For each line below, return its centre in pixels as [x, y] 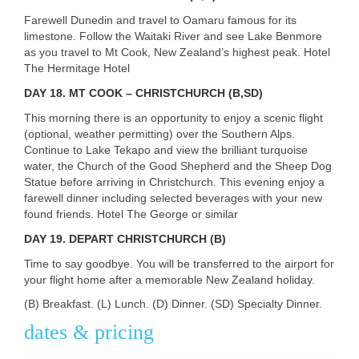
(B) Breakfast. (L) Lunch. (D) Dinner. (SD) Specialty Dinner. [173, 303]
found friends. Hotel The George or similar [131, 214]
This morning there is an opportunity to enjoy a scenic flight [173, 117]
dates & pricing [89, 332]
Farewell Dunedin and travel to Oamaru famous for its [160, 20]
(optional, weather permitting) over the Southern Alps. [159, 133]
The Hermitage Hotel [77, 68]
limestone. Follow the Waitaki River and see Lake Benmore [173, 36]
